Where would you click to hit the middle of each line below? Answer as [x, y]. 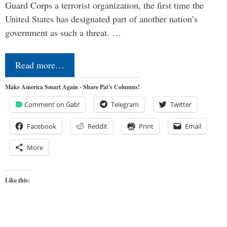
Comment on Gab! [52, 105]
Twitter [181, 105]
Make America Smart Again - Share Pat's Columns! [72, 87]
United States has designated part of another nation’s [101, 19]
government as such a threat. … [63, 33]
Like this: [17, 180]
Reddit [98, 126]
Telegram [125, 105]
